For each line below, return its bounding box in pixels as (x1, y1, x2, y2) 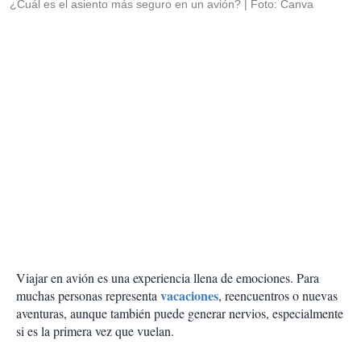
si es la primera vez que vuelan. (16, 322, 174, 340)
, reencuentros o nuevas (218, 287, 338, 305)
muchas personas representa (16, 287, 160, 305)
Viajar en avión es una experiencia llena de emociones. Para (16, 269, 319, 287)
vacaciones (160, 286, 218, 305)
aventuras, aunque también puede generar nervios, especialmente (16, 305, 343, 322)
